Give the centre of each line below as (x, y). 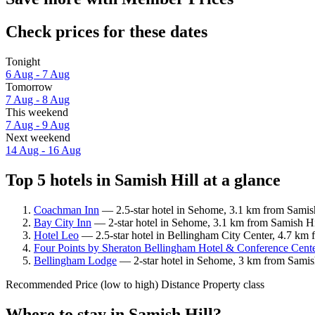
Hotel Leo (56, 235)
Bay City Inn (63, 222)
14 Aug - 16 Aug (43, 150)
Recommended (39, 284)
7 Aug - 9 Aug (38, 125)
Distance (180, 284)
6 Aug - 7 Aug (38, 75)
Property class (233, 284)
